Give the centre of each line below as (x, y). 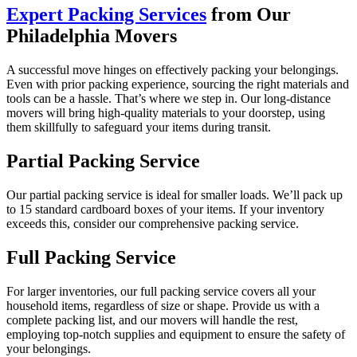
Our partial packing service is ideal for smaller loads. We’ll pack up (175, 194)
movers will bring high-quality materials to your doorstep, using (166, 113)
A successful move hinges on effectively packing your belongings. (173, 70)
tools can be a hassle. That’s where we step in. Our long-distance (169, 99)
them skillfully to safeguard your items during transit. (139, 127)
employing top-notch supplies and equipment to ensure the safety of (176, 334)
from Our (249, 15)
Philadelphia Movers (92, 36)
